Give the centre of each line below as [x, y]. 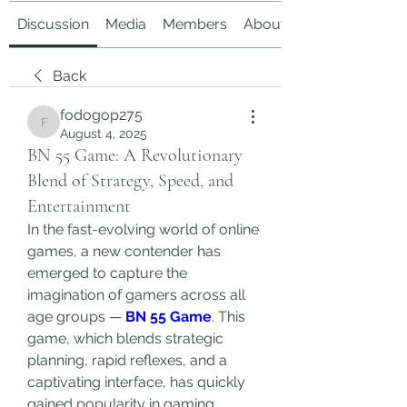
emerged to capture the [107, 273]
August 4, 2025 [104, 134]
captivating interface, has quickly [136, 382]
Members [195, 24]
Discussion [53, 24]
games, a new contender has [124, 251]
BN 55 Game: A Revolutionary [135, 155]
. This [228, 317]
